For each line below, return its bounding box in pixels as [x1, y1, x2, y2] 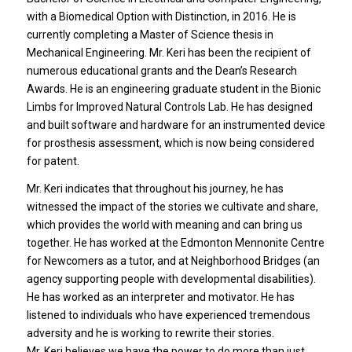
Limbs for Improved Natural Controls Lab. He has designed [26, 101, 313, 113]
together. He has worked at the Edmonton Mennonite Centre [26, 236, 324, 249]
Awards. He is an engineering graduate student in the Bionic [26, 82, 321, 95]
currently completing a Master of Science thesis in [26, 28, 273, 41]
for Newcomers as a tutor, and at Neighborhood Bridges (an [26, 254, 320, 267]
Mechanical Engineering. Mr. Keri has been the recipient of [26, 46, 311, 59]
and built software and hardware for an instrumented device [26, 119, 325, 131]
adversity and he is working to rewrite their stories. [26, 326, 274, 339]
